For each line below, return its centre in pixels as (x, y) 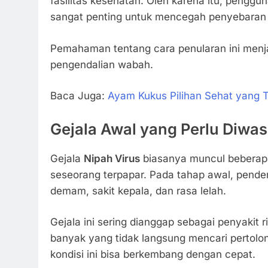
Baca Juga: (79, 96)
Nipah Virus (112, 158)
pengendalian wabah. (102, 64)
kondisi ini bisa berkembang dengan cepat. (153, 255)
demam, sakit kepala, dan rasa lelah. (138, 191)
